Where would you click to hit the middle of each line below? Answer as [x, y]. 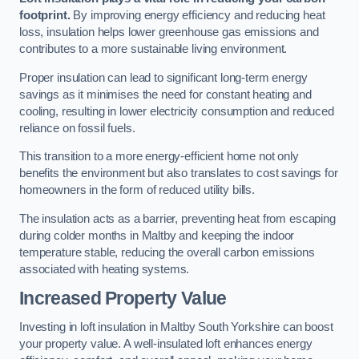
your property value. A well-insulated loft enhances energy [166, 343]
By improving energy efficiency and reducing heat [198, 15]
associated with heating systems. [105, 269]
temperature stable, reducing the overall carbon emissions [167, 252]
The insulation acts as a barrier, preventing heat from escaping [177, 218]
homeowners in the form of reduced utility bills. [137, 190]
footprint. [45, 15]
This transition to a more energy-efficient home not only [159, 157]
